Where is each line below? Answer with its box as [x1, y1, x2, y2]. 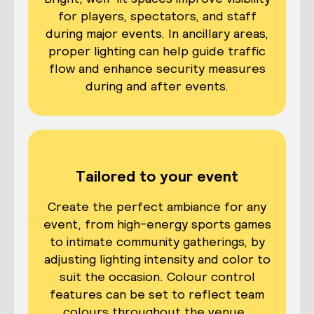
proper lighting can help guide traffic [48, 43, 266, 60]
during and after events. [86, 78, 228, 95]
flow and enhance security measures [48, 60, 266, 77]
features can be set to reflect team [50, 286, 264, 303]
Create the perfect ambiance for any [48, 198, 266, 215]
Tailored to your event [76, 166, 238, 186]
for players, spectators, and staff [57, 8, 257, 25]
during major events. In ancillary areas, [46, 25, 268, 42]
